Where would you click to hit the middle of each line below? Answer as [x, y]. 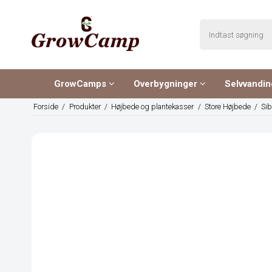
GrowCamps [81, 84]
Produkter [85, 107]
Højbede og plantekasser [153, 107]
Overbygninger [166, 84]
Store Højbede [227, 107]
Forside [46, 107]
